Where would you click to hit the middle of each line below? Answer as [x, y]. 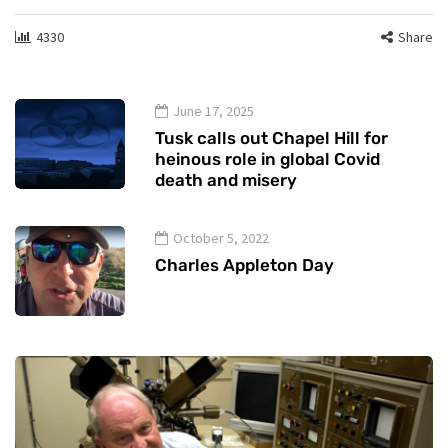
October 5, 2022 [221, 237]
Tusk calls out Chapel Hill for [271, 137]
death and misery [226, 179]
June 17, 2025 [213, 110]
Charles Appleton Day [244, 264]
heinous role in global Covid [267, 158]
